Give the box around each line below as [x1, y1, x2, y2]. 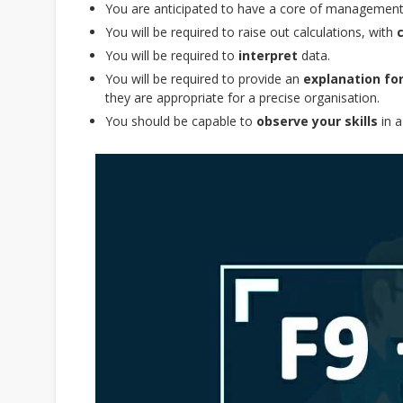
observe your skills [256, 112, 378, 130]
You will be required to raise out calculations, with [105, 23, 397, 40]
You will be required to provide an [105, 70, 303, 87]
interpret [238, 47, 298, 64]
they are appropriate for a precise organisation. [105, 89, 380, 106]
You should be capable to [105, 112, 256, 130]
